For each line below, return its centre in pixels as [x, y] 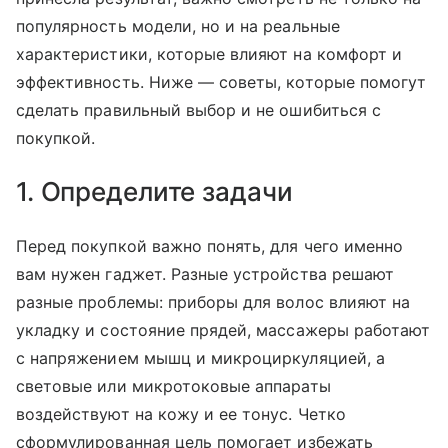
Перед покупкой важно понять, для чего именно [210, 246]
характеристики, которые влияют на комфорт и [209, 54]
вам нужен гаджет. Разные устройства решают [205, 274]
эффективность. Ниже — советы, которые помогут [221, 82]
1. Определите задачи [154, 191]
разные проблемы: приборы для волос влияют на [213, 302]
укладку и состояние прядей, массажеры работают [223, 330]
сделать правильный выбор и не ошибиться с [198, 110]
